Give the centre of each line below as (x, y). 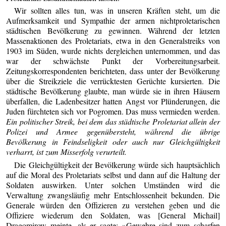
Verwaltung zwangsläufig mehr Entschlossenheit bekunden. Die (113, 195)
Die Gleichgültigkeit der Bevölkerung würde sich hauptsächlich (117, 164)
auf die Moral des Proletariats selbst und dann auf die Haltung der (113, 175)
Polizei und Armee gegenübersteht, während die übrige (113, 132)
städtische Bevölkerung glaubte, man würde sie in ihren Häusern (113, 91)
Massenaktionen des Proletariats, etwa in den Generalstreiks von (113, 41)
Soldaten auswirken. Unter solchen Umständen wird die (113, 185)
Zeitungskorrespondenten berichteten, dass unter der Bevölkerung (113, 71)
